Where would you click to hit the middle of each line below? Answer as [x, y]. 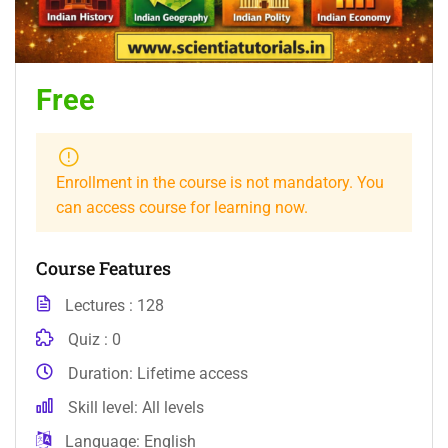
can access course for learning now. [182, 207]
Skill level [101, 407]
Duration [98, 373]
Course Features [103, 267]
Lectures [97, 305]
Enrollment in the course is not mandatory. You [220, 182]
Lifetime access [192, 373]
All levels [173, 407]
